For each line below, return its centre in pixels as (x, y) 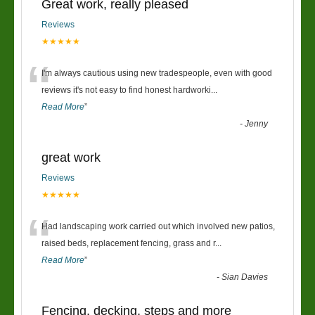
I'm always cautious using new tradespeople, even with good (157, 73)
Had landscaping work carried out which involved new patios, (158, 226)
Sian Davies (245, 277)
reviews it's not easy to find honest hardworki (126, 90)
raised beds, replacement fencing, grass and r (128, 243)
